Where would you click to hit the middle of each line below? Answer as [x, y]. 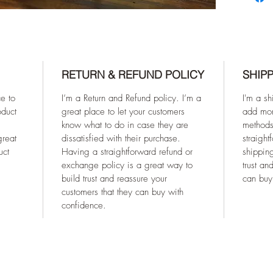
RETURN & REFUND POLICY [133, 74]
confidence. [84, 205]
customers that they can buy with [122, 192]
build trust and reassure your [114, 178]
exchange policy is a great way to [127, 165]
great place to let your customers [123, 111]
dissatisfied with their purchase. [121, 138]
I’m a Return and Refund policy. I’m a [131, 98]
